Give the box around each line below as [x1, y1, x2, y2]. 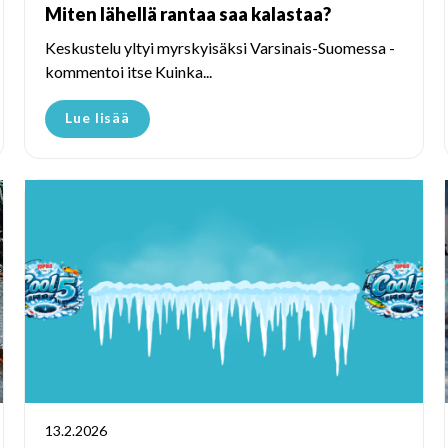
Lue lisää [65, 108, 131, 126]
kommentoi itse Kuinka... [45, 61, 212, 81]
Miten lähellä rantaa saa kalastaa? [45, 2, 331, 25]
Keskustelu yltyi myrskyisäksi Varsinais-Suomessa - [45, 37, 395, 57]
